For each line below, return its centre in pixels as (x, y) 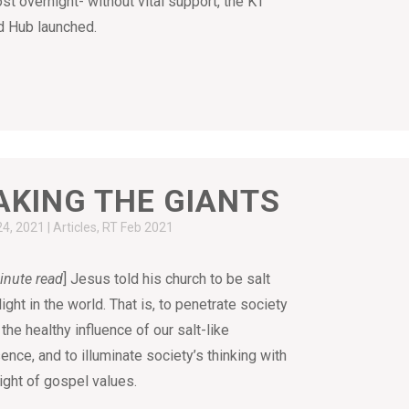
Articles (75, 227)
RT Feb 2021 (138, 227)
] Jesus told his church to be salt (167, 278)
